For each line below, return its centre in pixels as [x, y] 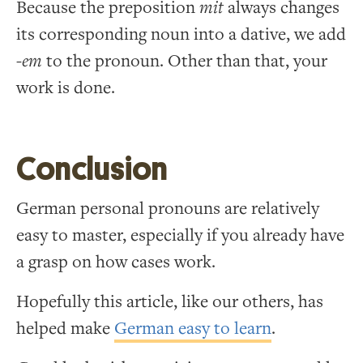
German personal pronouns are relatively [168, 208]
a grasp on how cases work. [116, 262]
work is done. [66, 88]
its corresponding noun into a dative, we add [181, 34]
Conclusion [92, 169]
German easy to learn [193, 328]
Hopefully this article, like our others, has [170, 301]
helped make [65, 328]
